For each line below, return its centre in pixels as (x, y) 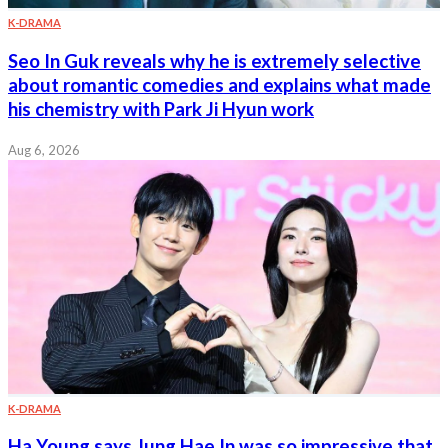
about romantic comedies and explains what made (219, 84)
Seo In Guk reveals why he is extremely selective (214, 60)
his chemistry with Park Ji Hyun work (161, 108)
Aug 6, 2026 (44, 149)
